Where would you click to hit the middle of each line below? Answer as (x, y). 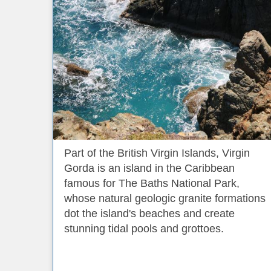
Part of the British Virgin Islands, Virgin (157, 153)
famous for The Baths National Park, (152, 183)
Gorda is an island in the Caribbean (149, 168)
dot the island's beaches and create (149, 214)
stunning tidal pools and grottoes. (144, 229)
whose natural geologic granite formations (165, 198)
